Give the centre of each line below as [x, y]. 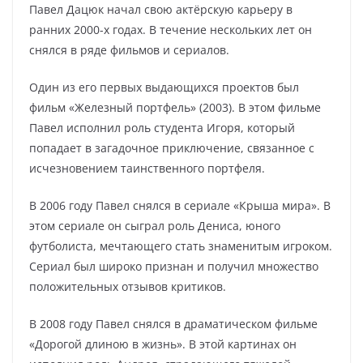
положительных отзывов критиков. [128, 286]
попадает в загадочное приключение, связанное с [172, 148]
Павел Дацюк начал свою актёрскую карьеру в [161, 9]
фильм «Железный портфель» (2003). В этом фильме [175, 107]
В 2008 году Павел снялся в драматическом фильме [173, 324]
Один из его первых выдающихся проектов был [164, 87]
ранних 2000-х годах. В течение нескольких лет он [171, 30]
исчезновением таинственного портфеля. [147, 168]
